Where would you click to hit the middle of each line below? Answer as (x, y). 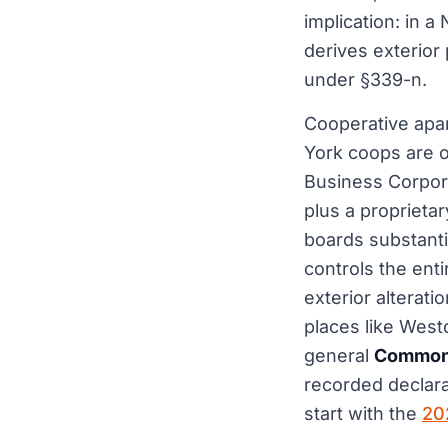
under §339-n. (365, 79)
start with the (363, 414)
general (339, 356)
